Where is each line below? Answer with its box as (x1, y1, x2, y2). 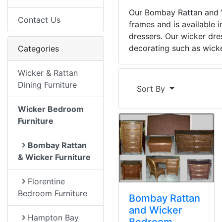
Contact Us (18, 15, 60, 25)
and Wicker (129, 204, 182, 216)
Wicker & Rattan (18, 68, 78, 78)
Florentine (28, 176, 65, 186)
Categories (18, 44, 59, 54)
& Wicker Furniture (18, 152, 91, 162)
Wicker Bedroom (18, 104, 84, 114)
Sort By (137, 84, 167, 94)
